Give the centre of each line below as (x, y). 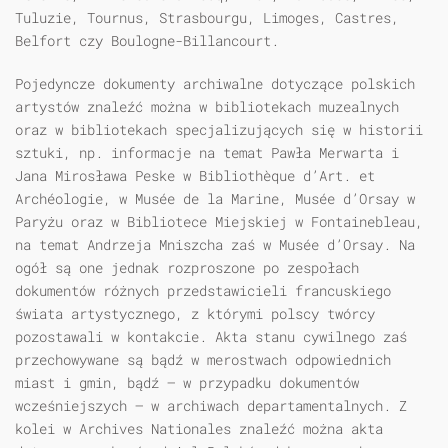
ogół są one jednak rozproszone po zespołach (187, 268)
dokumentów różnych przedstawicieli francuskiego (203, 291)
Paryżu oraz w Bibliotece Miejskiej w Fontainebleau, (219, 222)
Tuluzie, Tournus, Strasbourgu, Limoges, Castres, (207, 18)
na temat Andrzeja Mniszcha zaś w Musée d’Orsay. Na (215, 245)
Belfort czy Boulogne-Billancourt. (147, 41)
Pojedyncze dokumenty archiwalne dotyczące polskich (215, 84)
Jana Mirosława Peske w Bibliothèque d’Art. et (195, 176)
